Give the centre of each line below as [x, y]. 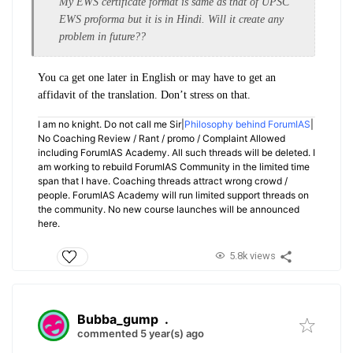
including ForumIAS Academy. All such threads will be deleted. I [176, 152]
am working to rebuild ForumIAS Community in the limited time [174, 166]
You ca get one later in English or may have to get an [157, 77]
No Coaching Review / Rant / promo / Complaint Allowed [162, 138]
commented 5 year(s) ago [141, 334]
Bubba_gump [118, 320]
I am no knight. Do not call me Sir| [111, 124]
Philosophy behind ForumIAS [247, 124]
